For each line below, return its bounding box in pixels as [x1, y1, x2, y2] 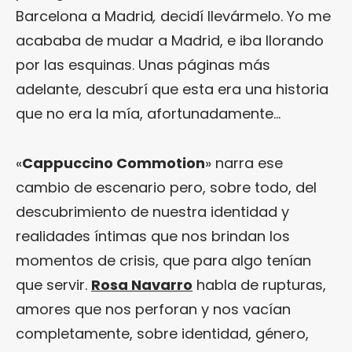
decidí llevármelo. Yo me [160, 6, 331, 26]
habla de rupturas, [192, 275, 326, 295]
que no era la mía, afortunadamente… [16, 104, 280, 123]
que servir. [16, 275, 91, 295]
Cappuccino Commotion [22, 153, 205, 173]
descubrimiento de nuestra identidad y [16, 202, 289, 222]
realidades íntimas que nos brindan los [16, 226, 290, 246]
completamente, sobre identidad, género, [16, 324, 309, 343]
